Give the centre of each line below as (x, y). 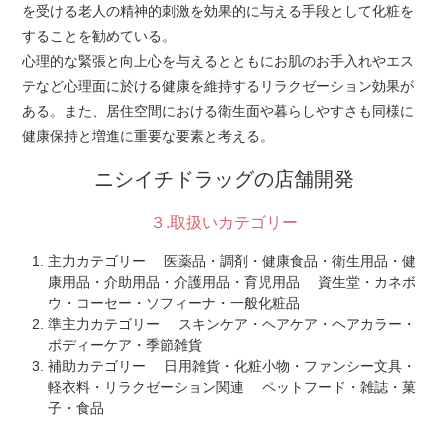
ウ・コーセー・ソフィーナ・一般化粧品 (176, 303)
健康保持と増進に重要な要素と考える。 (148, 136)
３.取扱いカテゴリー (224, 222)
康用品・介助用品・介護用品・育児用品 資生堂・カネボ (232, 282)
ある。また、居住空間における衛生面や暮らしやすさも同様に (218, 111)
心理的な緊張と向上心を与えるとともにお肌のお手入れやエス (218, 61)
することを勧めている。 (99, 36)
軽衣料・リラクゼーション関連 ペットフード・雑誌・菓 (232, 387)
